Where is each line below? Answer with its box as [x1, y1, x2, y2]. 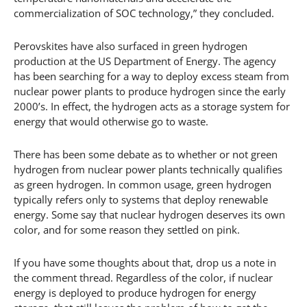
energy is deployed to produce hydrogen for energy [14, 285, 256, 299]
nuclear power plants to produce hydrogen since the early [14, 84, 286, 98]
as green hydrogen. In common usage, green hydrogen [14, 177, 271, 191]
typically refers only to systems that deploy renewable [14, 192, 268, 206]
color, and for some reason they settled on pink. [14, 222, 240, 236]
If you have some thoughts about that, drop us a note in [14, 255, 276, 269]
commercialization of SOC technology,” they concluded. [14, 5, 274, 20]
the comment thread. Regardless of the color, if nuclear [14, 270, 273, 284]
